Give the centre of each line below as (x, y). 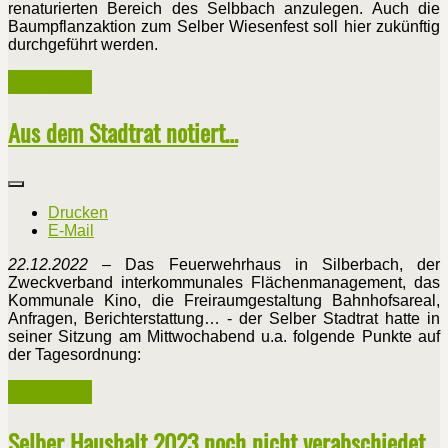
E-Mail (71, 230)
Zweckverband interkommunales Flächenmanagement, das (224, 282)
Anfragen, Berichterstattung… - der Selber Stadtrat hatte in (224, 318)
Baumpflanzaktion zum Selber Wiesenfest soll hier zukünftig (224, 27)
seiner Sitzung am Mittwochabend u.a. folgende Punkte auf (224, 336)
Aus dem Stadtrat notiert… (123, 132)
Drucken (78, 212)
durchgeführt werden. (83, 45)
